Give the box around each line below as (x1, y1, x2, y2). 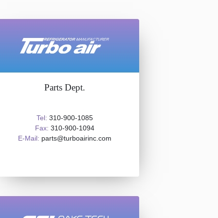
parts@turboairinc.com (39, 134, 111, 142)
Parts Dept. (44, 82, 85, 92)
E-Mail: (18, 134, 39, 142)
